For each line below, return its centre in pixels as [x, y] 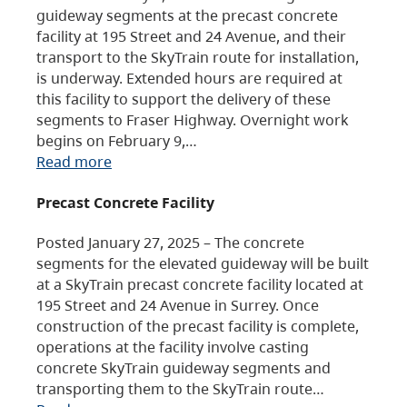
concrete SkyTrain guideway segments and [184, 368]
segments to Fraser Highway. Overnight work [193, 119]
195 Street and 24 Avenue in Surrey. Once [178, 305]
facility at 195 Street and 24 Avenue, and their [191, 35]
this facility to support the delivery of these [184, 98]
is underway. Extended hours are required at [189, 77]
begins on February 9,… [117, 140]
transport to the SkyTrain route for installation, [198, 56]
